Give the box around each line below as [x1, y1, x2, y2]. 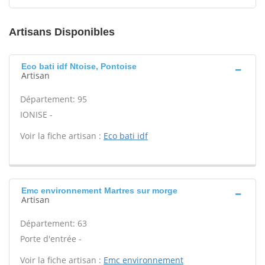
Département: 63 [20, 218, 87, 229]
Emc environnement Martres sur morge [21, 186, 177, 195]
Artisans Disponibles [9, 26, 115, 38]
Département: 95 [20, 93, 87, 105]
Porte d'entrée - [20, 233, 82, 244]
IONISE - [20, 109, 53, 120]
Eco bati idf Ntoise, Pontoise [21, 62, 137, 71]
